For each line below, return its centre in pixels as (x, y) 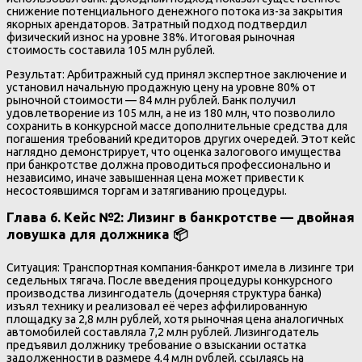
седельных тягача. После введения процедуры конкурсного (170, 280)
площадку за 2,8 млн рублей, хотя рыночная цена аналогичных (175, 319)
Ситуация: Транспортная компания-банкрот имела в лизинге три (180, 267)
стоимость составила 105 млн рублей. (111, 50)
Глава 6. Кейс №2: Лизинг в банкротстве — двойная (181, 218)
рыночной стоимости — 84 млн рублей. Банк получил (151, 100)
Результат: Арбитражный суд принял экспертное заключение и (177, 74)
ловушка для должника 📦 (97, 235)
